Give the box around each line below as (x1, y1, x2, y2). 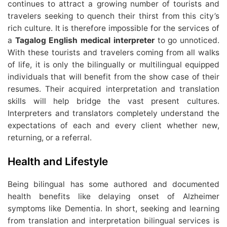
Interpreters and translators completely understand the (8, 108, 219, 119)
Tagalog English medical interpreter (15, 35, 155, 46)
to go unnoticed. (154, 35, 220, 46)
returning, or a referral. (8, 133, 92, 143)
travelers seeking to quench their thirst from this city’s (8, 11, 219, 21)
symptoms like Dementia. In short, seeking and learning (8, 204, 219, 214)
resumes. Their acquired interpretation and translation (8, 84, 219, 94)
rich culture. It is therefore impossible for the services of (8, 23, 219, 33)
